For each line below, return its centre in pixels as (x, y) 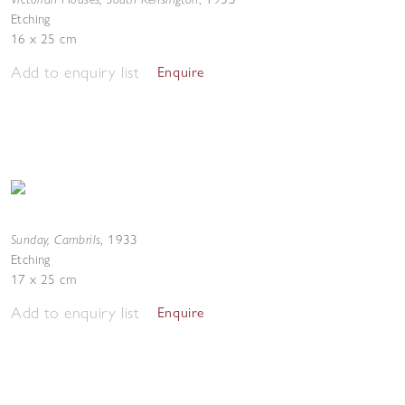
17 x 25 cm (43, 279)
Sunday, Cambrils (56, 239)
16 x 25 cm (43, 39)
